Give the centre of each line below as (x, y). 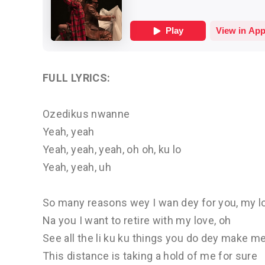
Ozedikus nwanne (86, 114)
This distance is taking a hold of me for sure (150, 256)
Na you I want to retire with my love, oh (137, 221)
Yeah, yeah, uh (77, 167)
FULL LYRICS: (77, 78)
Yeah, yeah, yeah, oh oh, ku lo (112, 149)
